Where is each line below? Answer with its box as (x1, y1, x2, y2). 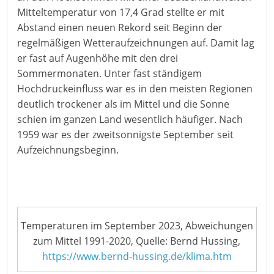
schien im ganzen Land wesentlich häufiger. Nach (17, 113, 243, 127)
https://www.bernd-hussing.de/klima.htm (42, 249, 232, 263)
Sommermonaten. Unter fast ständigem (17, 67, 202, 81)
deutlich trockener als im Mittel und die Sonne (17, 97, 230, 111)
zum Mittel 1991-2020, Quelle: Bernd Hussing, (33, 234, 241, 248)
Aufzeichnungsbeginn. (17, 143, 119, 157)
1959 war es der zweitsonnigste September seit (17, 128, 234, 142)
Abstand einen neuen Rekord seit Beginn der (17, 21, 223, 35)
